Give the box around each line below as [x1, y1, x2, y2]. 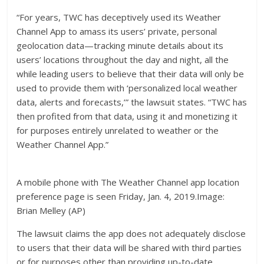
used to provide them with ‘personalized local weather [16, 82, 238, 94]
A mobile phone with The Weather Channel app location [16, 176, 240, 189]
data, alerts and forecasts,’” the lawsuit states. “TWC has [16, 96, 247, 108]
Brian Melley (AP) [16, 204, 86, 217]
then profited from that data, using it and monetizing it [16, 110, 238, 123]
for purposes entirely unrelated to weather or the [16, 124, 219, 137]
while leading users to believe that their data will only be [16, 68, 245, 80]
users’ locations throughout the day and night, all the [16, 54, 229, 66]
